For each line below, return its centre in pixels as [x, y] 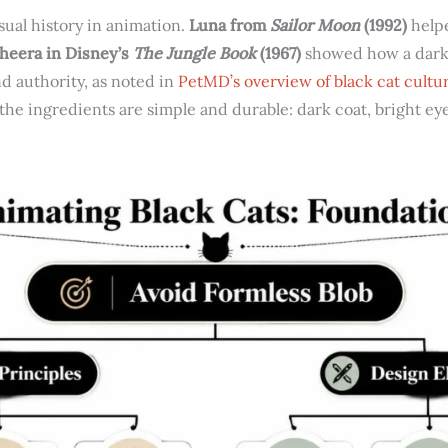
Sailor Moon [315, 25]
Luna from [229, 25]
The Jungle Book [194, 53]
